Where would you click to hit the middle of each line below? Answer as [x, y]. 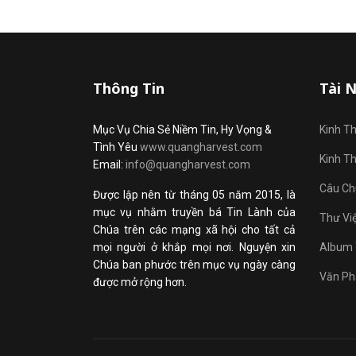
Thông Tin [129, 88]
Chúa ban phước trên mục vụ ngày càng [194, 265]
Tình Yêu [116, 147]
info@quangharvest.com [188, 164]
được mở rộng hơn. [140, 282]
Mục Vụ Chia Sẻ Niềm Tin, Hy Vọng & [182, 130]
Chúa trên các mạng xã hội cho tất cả [194, 230]
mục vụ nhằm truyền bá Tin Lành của [194, 212]
